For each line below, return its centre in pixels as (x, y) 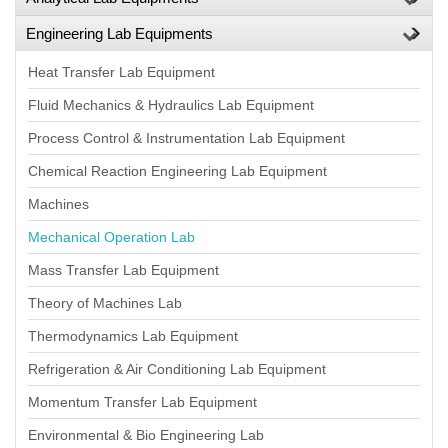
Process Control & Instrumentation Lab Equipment (186, 138)
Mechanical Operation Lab (111, 237)
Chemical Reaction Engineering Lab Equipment (177, 171)
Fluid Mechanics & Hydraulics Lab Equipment (171, 105)
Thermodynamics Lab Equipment (133, 336)
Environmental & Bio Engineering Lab (146, 435)
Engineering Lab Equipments (119, 33)
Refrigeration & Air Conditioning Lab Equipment (177, 369)
